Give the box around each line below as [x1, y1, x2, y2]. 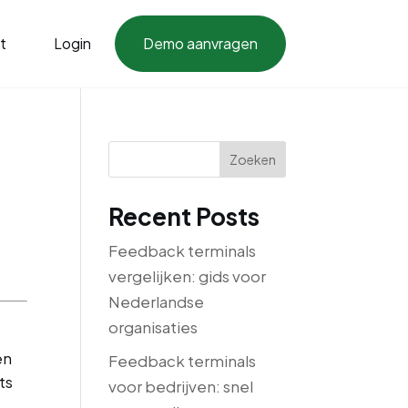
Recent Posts [108, 201, 260, 231]
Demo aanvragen [142, 34, 258, 53]
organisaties [108, 317, 199, 337]
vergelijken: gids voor [108, 266, 267, 286]
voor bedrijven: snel [108, 375, 254, 396]
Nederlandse [108, 291, 205, 311]
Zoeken [229, 151, 276, 168]
